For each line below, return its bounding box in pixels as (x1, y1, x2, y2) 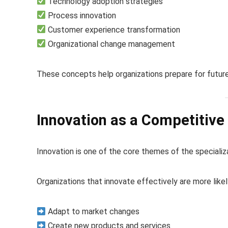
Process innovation (46, 10, 117, 20)
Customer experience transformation (46, 24, 181, 35)
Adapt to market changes (46, 207, 140, 217)
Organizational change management (46, 39, 176, 49)
